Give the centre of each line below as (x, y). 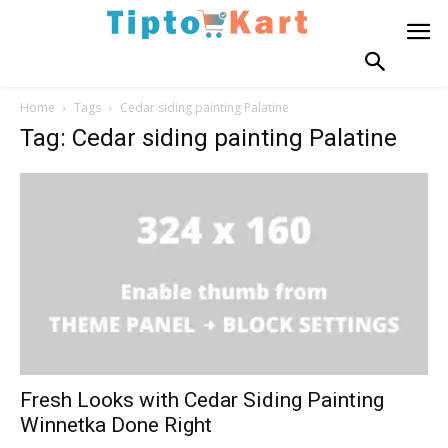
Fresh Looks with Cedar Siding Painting (202, 399)
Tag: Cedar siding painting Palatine (208, 138)
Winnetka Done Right (116, 424)
